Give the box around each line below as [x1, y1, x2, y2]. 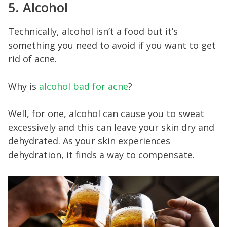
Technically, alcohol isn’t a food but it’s [8, 25, 178, 37]
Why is [8, 80, 39, 92]
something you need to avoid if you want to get [8, 39, 216, 51]
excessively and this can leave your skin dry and [8, 121, 214, 133]
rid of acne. [8, 52, 57, 65]
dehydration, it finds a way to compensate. [8, 148, 195, 161]
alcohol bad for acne [39, 80, 128, 92]
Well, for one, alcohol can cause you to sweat [8, 107, 204, 120]
